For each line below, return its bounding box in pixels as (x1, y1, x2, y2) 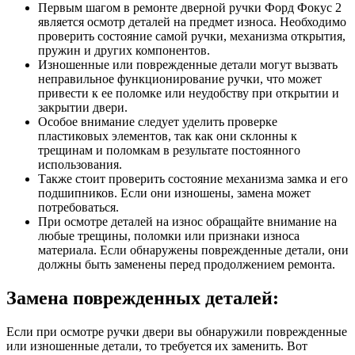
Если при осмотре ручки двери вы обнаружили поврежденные (6, 324, 347, 338)
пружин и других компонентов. (38, 44, 210, 57)
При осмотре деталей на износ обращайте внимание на (38, 215, 337, 228)
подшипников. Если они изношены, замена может (38, 186, 311, 200)
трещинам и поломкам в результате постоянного (38, 143, 300, 157)
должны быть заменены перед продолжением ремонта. (38, 258, 335, 271)
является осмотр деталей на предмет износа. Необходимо (38, 15, 346, 29)
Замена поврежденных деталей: (6, 287, 279, 308)
